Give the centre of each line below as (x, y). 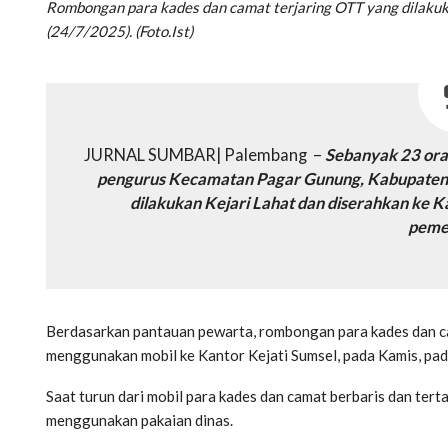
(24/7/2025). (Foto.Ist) (119, 31)
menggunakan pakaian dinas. (139, 420)
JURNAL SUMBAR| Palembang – (204, 155)
